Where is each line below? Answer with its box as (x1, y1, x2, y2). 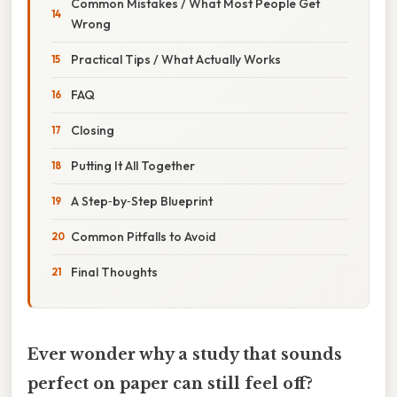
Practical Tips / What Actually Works (71, 51, 281, 67)
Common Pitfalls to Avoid (71, 228, 216, 245)
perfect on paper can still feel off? (27, 373, 313, 393)
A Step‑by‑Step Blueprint (71, 192, 213, 209)
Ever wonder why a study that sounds (27, 344, 342, 364)
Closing (71, 121, 114, 138)
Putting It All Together (71, 157, 195, 174)
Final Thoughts (71, 263, 158, 280)
